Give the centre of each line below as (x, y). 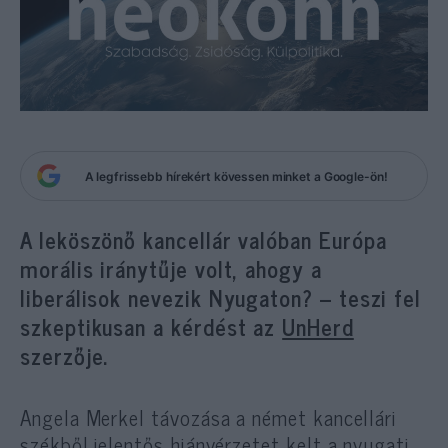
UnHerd (318, 326)
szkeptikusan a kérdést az (151, 326)
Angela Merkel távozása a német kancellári (209, 416)
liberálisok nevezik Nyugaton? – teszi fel (221, 297)
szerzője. (64, 355)
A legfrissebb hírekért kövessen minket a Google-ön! (236, 176)
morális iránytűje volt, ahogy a (171, 268)
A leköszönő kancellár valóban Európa (203, 239)
